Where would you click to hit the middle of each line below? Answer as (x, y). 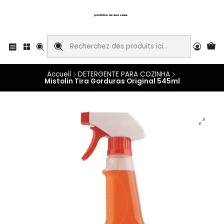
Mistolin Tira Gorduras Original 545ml (112, 81)
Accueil (59, 74)
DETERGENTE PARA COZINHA (124, 74)
